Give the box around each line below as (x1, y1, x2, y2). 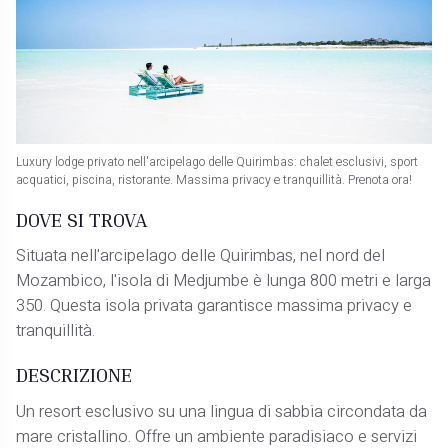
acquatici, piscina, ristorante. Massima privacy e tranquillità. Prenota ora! (16, 170, 413, 189)
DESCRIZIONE (16, 362, 133, 387)
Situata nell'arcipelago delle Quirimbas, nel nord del (16, 244, 386, 269)
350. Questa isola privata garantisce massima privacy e (16, 294, 413, 319)
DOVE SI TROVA (16, 206, 149, 231)
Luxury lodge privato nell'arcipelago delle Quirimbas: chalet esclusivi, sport (16, 152, 419, 171)
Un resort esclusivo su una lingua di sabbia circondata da (16, 399, 428, 424)
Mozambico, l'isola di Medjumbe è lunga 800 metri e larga (16, 269, 432, 294)
